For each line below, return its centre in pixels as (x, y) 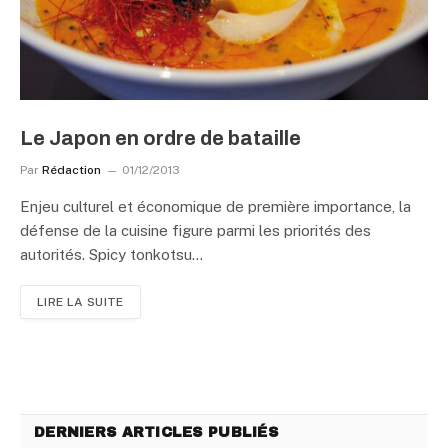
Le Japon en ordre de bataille (160, 138)
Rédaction (71, 170)
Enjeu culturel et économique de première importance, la (215, 206)
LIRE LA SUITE (80, 302)
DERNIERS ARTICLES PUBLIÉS (156, 432)
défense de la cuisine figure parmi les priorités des (195, 230)
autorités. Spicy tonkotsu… (111, 254)
